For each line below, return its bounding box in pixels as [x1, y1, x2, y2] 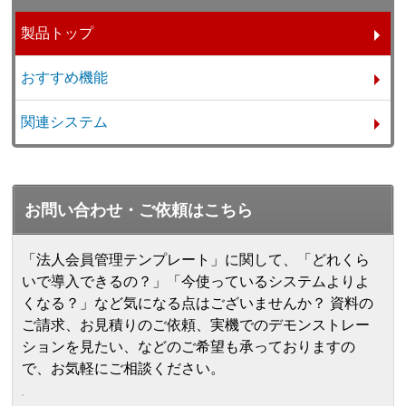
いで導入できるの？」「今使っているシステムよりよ [22, 274, 371, 290]
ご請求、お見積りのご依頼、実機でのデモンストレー [22, 317, 371, 333]
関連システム [21, 114, 109, 130]
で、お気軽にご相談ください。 [22, 361, 226, 377]
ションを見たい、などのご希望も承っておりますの [22, 339, 356, 355]
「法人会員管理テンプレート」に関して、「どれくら [22, 252, 371, 268]
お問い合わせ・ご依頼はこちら [24, 201, 254, 220]
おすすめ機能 [21, 70, 109, 86]
